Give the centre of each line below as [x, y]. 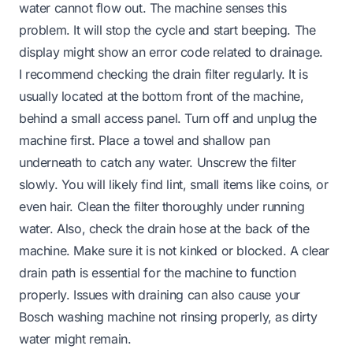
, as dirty [293, 316]
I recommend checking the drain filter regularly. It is [163, 74]
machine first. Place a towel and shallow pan [145, 140]
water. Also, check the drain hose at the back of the [164, 228]
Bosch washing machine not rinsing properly [144, 316]
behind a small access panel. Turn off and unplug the [168, 118]
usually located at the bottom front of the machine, [162, 96]
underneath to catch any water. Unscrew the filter [158, 162]
